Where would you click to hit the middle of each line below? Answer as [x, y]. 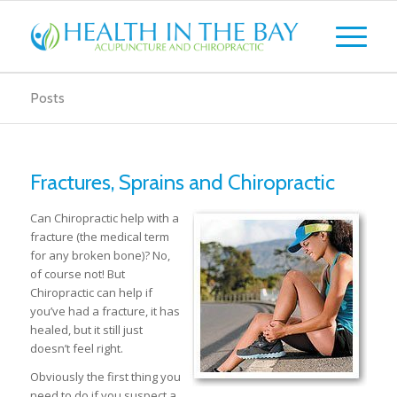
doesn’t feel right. [76, 348]
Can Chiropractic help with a [104, 218]
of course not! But [77, 274]
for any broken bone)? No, [100, 255]
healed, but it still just [86, 330]
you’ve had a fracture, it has [105, 311]
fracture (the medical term [99, 237]
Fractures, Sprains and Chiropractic [182, 182]
